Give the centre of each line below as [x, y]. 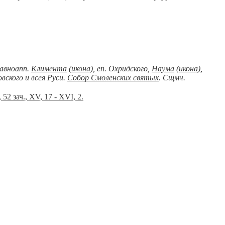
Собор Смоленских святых [113, 78]
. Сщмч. [172, 78]
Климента [49, 69]
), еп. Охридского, [121, 69]
